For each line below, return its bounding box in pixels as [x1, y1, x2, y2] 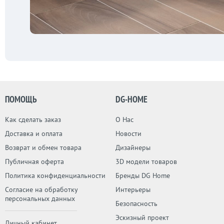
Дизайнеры [115, 143, 150, 152]
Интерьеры [115, 185, 150, 194]
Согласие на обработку [5, 185, 77, 194]
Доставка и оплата [5, 129, 62, 138]
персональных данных [5, 194, 75, 203]
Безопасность [115, 199, 157, 208]
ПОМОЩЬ [5, 93, 37, 105]
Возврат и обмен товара [5, 143, 81, 152]
